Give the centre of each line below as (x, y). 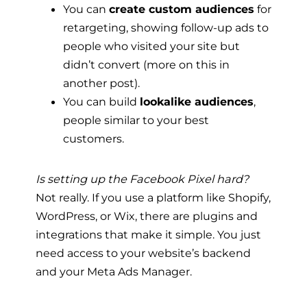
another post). (101, 83)
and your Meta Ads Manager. (114, 272)
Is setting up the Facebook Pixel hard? (142, 179)
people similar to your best (136, 120)
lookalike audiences (197, 102)
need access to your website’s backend (143, 253)
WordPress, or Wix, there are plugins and (147, 216)
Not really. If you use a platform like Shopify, (153, 198)
